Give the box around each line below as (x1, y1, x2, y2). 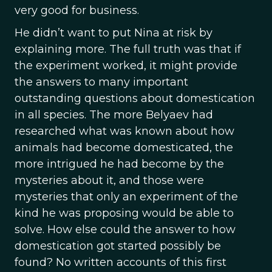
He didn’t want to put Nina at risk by (15, 26, 212, 39)
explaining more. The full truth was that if (15, 42, 241, 56)
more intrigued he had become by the (15, 157, 224, 171)
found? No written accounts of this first (15, 256, 226, 269)
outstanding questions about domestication (15, 92, 255, 105)
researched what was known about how (15, 124, 234, 138)
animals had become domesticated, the (15, 141, 233, 154)
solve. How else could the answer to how (15, 223, 236, 236)
